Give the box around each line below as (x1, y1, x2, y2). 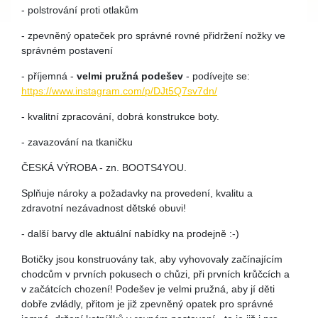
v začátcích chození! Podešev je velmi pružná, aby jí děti (21, 283, 275, 295)
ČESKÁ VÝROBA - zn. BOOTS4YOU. (21, 162, 187, 173)
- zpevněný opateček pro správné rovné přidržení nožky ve (21, 30, 285, 41)
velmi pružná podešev (77, 70, 183, 82)
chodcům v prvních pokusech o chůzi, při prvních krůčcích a (21, 268, 290, 280)
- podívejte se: (183, 70, 250, 82)
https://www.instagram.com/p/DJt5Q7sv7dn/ (21, 85, 217, 97)
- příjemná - (21, 70, 77, 82)
